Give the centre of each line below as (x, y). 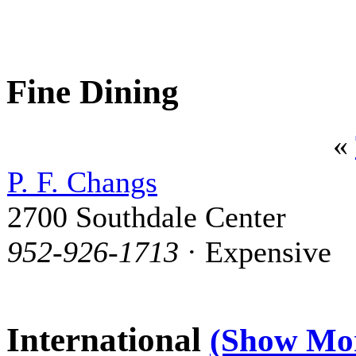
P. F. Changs (82, 182)
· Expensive (255, 252)
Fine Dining (93, 91)
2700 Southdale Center (147, 217)
